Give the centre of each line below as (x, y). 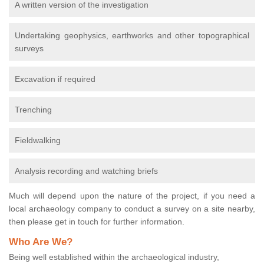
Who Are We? (41, 242)
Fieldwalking (38, 141)
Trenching (33, 110)
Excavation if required (55, 79)
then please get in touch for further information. (97, 222)
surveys (29, 49)
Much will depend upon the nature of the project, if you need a (132, 196)
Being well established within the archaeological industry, (114, 257)
